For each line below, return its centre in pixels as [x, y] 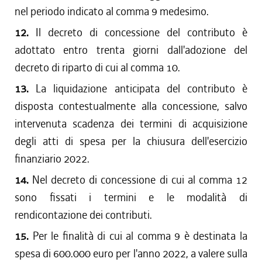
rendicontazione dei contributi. [83, 215]
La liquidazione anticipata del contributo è [142, 89]
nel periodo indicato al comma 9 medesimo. [112, 11]
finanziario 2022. [52, 159]
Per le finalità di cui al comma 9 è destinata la [140, 236]
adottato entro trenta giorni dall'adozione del [131, 50]
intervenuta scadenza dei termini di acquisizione [131, 124]
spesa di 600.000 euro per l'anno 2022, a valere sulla [131, 254]
